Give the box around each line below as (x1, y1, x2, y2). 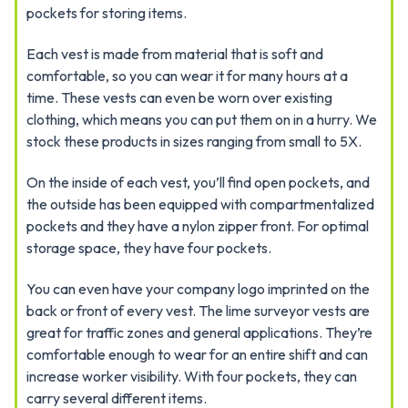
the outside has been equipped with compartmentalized (26, 195, 374, 213)
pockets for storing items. (26, 4, 187, 22)
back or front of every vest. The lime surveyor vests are (26, 301, 370, 320)
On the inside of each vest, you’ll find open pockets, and (26, 173, 370, 191)
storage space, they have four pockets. (26, 239, 271, 257)
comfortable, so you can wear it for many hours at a (26, 66, 348, 85)
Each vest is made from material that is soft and (26, 45, 323, 63)
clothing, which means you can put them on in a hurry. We (26, 110, 377, 128)
